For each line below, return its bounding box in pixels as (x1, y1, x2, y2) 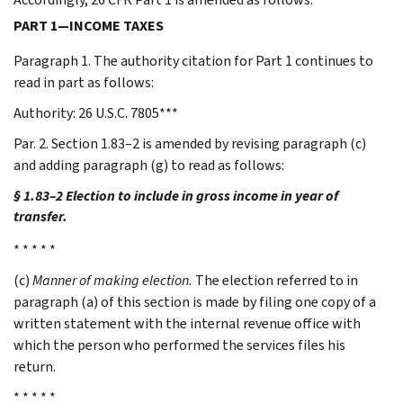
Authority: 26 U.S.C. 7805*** (13, 103, 178, 122)
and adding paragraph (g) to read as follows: (13, 155, 284, 175)
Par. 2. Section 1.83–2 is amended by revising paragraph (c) (13, 133, 366, 153)
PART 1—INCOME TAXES (13, 15, 164, 35)
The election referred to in (193, 270, 358, 290)
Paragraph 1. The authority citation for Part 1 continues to (13, 50, 373, 70)
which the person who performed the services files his (13, 335, 345, 354)
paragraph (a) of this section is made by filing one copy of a (13, 291, 376, 311)
